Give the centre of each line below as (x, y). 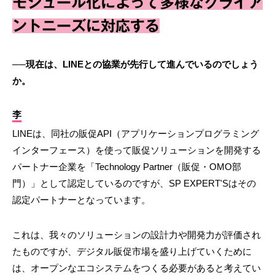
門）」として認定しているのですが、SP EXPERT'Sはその (134, 184)
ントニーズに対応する (86, 26)
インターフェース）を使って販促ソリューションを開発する (137, 150)
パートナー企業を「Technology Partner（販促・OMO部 (127, 167)
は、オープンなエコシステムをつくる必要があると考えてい (137, 268)
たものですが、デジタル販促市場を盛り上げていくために (132, 252)
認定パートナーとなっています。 (81, 200)
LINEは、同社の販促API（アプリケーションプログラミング (136, 134)
